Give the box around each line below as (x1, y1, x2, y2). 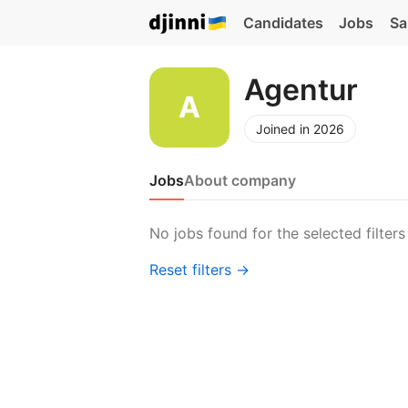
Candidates (242, 14, 323, 32)
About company (184, 171, 296, 189)
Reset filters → (149, 260, 250, 279)
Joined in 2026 (256, 120, 344, 137)
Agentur (244, 71, 358, 107)
